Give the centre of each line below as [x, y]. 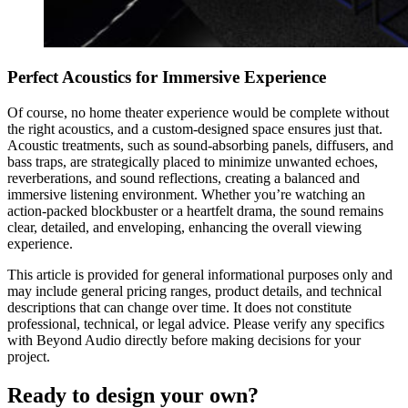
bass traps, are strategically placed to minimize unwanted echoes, [193, 162]
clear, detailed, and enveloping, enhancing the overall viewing [184, 228]
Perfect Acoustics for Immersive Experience [167, 77]
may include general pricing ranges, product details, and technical [194, 291]
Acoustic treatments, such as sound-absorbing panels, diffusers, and [200, 146]
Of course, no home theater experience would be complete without [198, 113]
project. [29, 357]
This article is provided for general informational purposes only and [200, 275]
